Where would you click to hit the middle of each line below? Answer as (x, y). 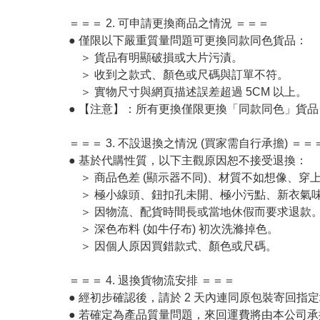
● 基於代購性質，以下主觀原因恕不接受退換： (188, 160)
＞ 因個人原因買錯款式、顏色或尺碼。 (173, 246)
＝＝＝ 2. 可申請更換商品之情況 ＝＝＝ (169, 23)
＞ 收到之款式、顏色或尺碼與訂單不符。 (179, 75)
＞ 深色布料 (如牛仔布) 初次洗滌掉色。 (174, 229)
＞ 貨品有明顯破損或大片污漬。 (156, 57)
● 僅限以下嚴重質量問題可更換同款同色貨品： (188, 40)
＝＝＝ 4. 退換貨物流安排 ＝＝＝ (152, 280)
